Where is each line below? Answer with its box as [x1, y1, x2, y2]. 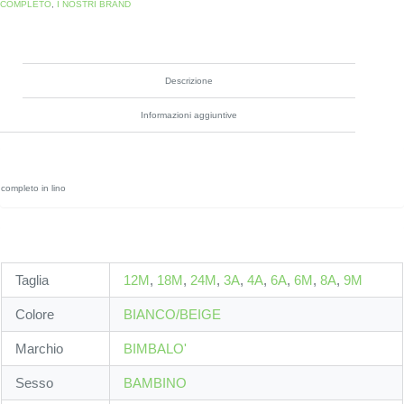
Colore [15, 306, 54, 322]
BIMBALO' [124, 340, 187, 356]
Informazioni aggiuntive [141, 109, 238, 120]
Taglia [15, 271, 49, 288]
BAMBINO [124, 374, 187, 390]
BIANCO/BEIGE [124, 306, 221, 322]
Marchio [15, 340, 63, 356]
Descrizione [165, 75, 214, 86]
